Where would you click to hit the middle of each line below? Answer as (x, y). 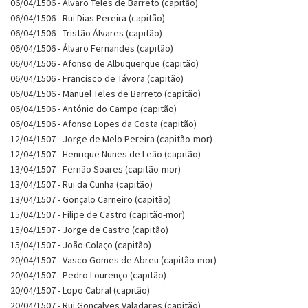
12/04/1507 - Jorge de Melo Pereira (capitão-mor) (111, 139)
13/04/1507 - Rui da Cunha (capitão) (81, 184)
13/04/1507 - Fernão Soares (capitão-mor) (96, 169)
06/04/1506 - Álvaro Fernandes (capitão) (92, 48)
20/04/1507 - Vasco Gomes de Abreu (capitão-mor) (113, 260)
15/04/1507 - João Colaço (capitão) (81, 244)
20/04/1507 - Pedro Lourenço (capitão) (88, 275)
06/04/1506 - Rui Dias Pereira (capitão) (88, 18)
